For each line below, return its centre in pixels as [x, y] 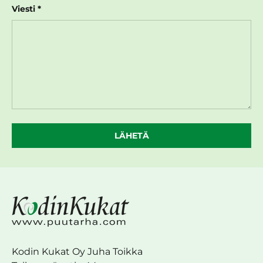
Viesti [23, 9]
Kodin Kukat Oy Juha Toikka [77, 252]
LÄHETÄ [131, 135]
